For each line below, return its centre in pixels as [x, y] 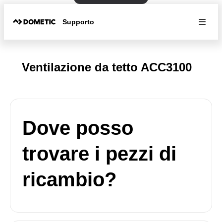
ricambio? [69, 179]
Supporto [79, 22]
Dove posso [78, 128]
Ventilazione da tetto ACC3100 [107, 67]
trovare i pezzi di [99, 154]
